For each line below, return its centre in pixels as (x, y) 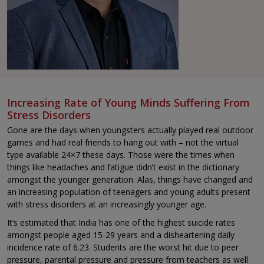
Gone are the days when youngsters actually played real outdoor (130, 130)
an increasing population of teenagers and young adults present (129, 192)
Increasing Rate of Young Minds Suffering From (128, 103)
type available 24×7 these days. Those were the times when (121, 155)
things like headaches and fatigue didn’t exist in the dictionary (123, 167)
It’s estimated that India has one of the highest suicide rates (121, 223)
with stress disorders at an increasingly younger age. (107, 204)
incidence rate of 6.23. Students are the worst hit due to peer (123, 247)
